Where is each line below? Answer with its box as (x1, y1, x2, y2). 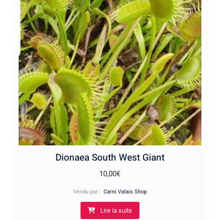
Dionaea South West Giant (55, 151, 165, 165)
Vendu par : (73, 189, 104, 195)
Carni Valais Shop (103, 189, 147, 195)
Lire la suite (100, 206, 132, 216)
